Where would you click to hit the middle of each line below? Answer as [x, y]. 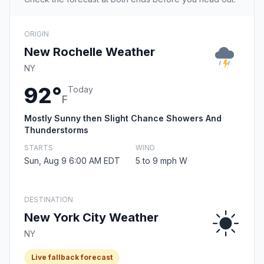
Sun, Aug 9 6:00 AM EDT [72, 161]
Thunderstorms [56, 130]
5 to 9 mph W [161, 161]
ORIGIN [37, 34]
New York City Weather [91, 218]
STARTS [39, 148]
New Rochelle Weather [90, 52]
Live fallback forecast [72, 258]
